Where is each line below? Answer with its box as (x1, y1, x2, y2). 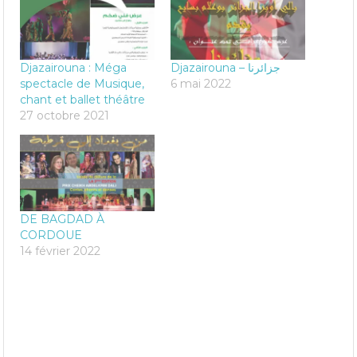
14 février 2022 (20, 244, 101, 258)
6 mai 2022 (171, 76, 231, 91)
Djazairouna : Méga (20, 60, 127, 75)
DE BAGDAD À (20, 212, 105, 226)
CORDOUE (20, 228, 83, 242)
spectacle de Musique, (20, 76, 145, 91)
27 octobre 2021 (20, 108, 110, 123)
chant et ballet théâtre (20, 92, 146, 107)
